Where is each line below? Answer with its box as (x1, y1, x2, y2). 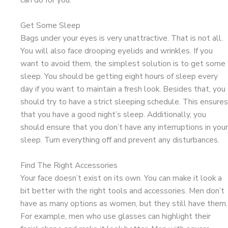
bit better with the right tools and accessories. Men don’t (20, 185, 224, 196)
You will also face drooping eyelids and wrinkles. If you (20, 45, 213, 56)
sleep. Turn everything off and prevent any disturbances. (20, 134, 219, 145)
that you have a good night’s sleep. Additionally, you (20, 108, 206, 120)
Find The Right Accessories (20, 159, 118, 170)
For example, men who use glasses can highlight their (20, 210, 211, 221)
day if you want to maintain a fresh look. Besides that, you (20, 83, 225, 94)
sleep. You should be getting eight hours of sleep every (20, 70, 218, 81)
